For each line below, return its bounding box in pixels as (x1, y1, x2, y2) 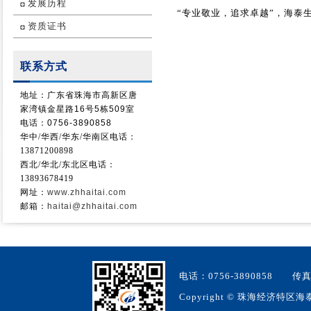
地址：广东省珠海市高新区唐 (20, 90, 137, 100)
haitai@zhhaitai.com (47, 201, 137, 211)
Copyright (178, 292, 227, 302)
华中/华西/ (20, 132, 62, 142)
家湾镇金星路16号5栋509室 (20, 104, 135, 114)
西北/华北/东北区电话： (20, 160, 116, 169)
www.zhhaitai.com (47, 187, 126, 197)
